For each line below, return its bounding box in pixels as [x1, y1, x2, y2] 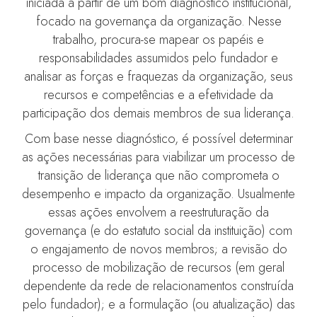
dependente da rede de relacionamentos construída [23, 277, 294, 296]
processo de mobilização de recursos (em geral [33, 258, 284, 277]
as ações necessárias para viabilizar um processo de [22, 148, 295, 167]
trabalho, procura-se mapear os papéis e [53, 30, 264, 50]
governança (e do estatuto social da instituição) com [25, 221, 292, 241]
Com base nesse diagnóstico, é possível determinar [24, 129, 293, 149]
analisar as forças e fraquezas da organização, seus [24, 67, 293, 86]
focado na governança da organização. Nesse [35, 12, 282, 31]
